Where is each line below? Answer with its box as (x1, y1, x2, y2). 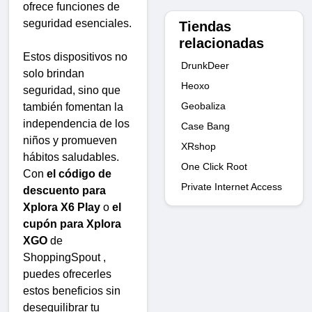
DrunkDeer (181, 59, 229, 71)
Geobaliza (181, 100, 226, 111)
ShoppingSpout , (23, 251, 106, 264)
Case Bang (181, 120, 230, 132)
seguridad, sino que (23, 84, 120, 97)
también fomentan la (23, 101, 123, 114)
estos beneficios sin (23, 285, 120, 297)
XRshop (181, 140, 216, 152)
